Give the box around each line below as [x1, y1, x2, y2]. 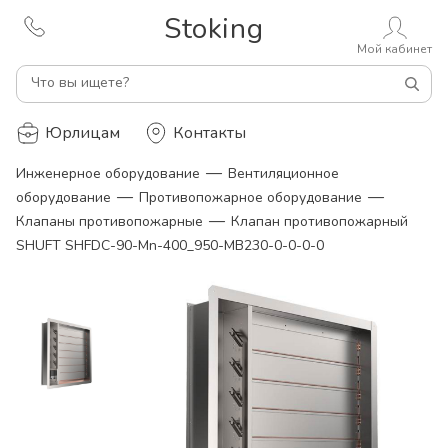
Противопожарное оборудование [139, 188, 362, 207]
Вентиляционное [228, 164, 339, 183]
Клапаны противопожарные [16, 212, 203, 231]
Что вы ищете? [31, 73, 129, 92]
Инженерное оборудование [16, 164, 200, 183]
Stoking [164, 10, 264, 48]
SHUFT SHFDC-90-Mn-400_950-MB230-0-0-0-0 [16, 236, 324, 255]
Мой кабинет [357, 41, 432, 57]
